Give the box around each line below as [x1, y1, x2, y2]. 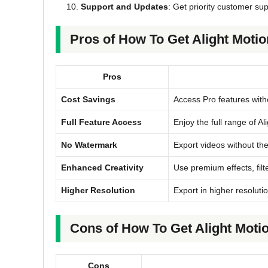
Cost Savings [61, 94, 115, 104]
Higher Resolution [61, 185, 135, 195]
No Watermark [61, 139, 117, 150]
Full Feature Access [61, 117, 142, 127]
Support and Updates [81, 1, 168, 11]
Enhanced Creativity [61, 162, 144, 172]
